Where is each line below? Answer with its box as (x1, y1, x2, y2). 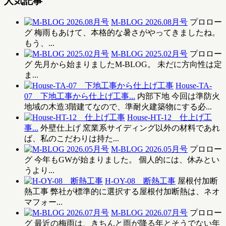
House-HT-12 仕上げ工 (127, 113, 212, 122)
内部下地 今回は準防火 (137, 92, 220, 101)
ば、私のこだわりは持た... (24, 134, 119, 143)
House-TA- (176, 81, 212, 90)
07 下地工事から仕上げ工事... (24, 92, 135, 101)
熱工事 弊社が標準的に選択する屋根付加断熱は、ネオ (24, 187, 220, 196)
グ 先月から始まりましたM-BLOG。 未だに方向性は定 (24, 60, 222, 69)
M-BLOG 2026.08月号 (111, 18, 188, 27)
